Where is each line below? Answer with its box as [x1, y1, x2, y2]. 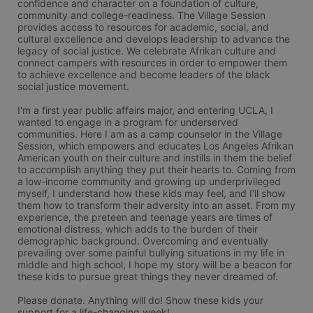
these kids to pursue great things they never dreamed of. [17, 270, 281, 282]
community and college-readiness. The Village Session [17, 9, 265, 21]
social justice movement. [17, 80, 132, 92]
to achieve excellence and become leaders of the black [17, 68, 270, 80]
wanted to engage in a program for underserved [17, 116, 238, 128]
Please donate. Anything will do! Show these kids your [17, 294, 263, 306]
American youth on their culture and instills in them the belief [17, 152, 292, 163]
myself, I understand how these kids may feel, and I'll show [17, 187, 285, 199]
